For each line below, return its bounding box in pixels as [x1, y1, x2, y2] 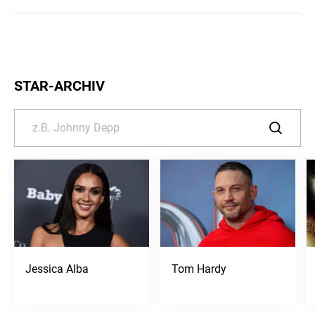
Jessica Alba [25, 262, 89, 276]
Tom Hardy [172, 262, 226, 276]
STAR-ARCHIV [14, 77, 105, 94]
